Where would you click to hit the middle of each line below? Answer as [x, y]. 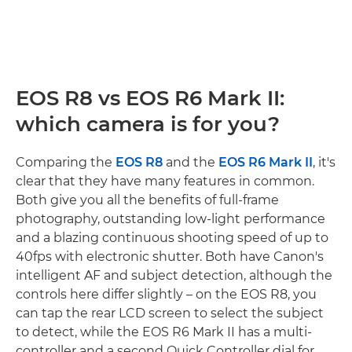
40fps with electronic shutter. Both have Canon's [170, 256]
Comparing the [66, 162]
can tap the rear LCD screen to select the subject [170, 313]
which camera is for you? [148, 124]
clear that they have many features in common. [165, 181]
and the [191, 162]
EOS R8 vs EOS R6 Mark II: [150, 98]
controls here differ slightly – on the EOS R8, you [166, 294]
